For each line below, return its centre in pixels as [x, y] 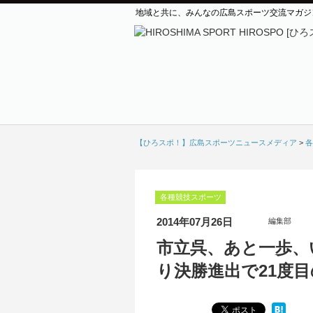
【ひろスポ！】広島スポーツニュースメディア [216, 143]
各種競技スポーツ [190, 197]
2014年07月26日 [194, 222]
